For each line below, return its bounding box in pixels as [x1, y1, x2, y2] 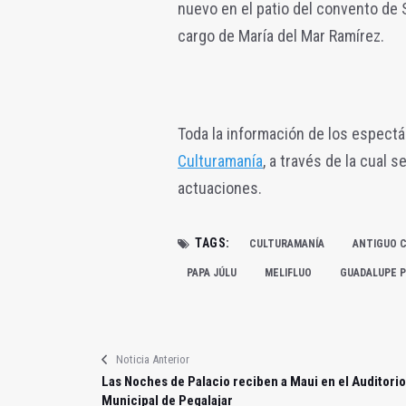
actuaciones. [178, 178, 262, 198]
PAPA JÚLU [187, 266, 237, 279]
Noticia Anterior [116, 352, 189, 366]
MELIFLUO [265, 266, 312, 279]
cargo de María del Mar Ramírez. [178, 25, 384, 45]
